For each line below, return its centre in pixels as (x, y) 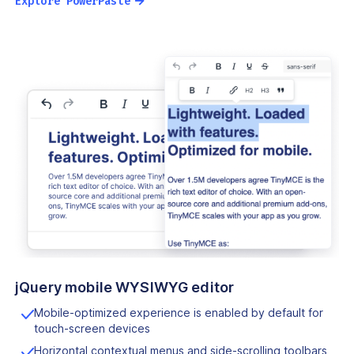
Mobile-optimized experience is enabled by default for (179, 313)
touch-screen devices (92, 329)
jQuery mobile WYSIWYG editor (125, 288)
